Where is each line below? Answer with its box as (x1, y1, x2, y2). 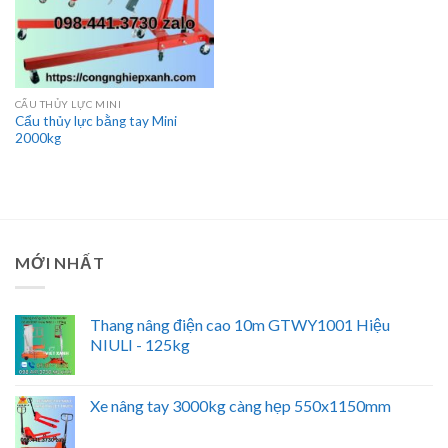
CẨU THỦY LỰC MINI (14, 98, 122, 111)
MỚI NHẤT (15, 253, 105, 273)
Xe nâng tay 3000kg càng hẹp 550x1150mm (90, 395, 391, 415)
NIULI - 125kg (90, 334, 190, 354)
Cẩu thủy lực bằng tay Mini (14, 113, 177, 130)
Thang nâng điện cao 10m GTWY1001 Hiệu (90, 314, 390, 334)
